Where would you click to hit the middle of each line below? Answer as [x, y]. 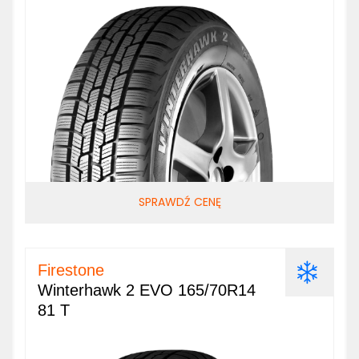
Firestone [71, 270]
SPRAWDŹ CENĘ [179, 202]
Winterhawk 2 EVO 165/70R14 [147, 290]
